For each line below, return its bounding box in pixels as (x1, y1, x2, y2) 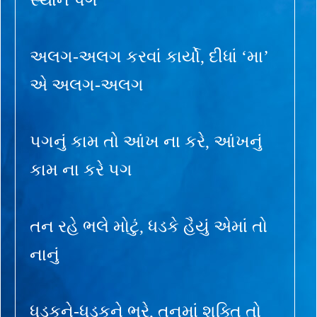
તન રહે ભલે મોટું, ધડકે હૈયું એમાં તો (30, 217, 267, 236)
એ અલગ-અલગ (30, 75, 144, 94)
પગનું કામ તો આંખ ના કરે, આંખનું (30, 132, 263, 151)
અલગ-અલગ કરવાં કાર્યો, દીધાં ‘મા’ (30, 47, 269, 66)
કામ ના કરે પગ (30, 160, 132, 179)
